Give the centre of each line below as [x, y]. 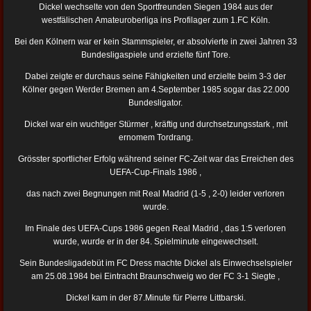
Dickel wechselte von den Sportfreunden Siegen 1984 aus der [155, 7]
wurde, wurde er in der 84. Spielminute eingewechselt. [155, 242]
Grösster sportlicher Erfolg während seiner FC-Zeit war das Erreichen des [155, 159]
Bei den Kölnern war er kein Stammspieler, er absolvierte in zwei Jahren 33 [155, 42]
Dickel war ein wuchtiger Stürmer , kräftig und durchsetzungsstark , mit [155, 125]
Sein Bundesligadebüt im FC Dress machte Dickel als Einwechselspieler [155, 263]
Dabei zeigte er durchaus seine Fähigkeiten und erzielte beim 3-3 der [155, 77]
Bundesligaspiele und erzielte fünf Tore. [155, 55]
